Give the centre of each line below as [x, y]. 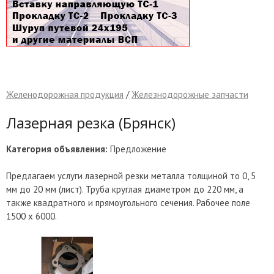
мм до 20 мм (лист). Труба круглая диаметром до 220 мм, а [125, 189]
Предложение [137, 149]
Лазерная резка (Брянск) [91, 122]
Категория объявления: [57, 149]
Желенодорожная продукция [65, 94]
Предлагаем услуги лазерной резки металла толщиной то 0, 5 [131, 176]
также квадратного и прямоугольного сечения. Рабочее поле [128, 202]
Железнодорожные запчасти [190, 94]
